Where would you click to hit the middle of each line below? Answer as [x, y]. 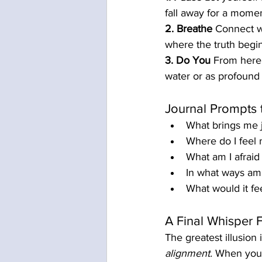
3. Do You [188, 61]
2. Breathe [189, 29]
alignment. [189, 254]
